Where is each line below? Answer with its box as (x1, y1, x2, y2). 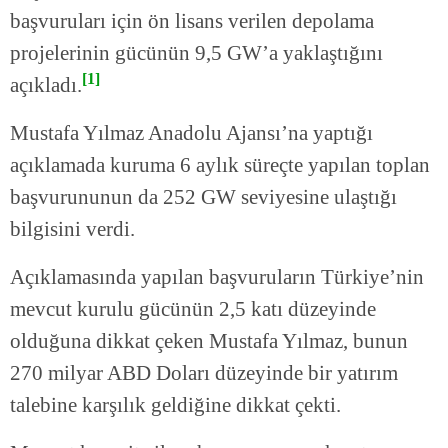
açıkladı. (10, 73, 82, 98)
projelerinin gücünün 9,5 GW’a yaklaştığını (10, 41, 383, 66)
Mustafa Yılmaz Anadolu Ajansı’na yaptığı (10, 121, 373, 146)
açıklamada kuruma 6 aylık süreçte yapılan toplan (10, 153, 430, 178)
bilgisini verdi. (10, 217, 135, 242)
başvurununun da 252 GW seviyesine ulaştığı (10, 185, 397, 210)
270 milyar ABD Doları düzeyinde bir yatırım (10, 361, 398, 386)
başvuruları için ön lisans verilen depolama (10, 9, 374, 34)
